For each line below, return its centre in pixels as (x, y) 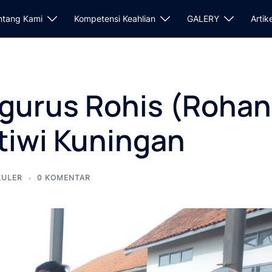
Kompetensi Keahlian (115, 19)
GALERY (203, 19)
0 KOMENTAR (64, 177)
